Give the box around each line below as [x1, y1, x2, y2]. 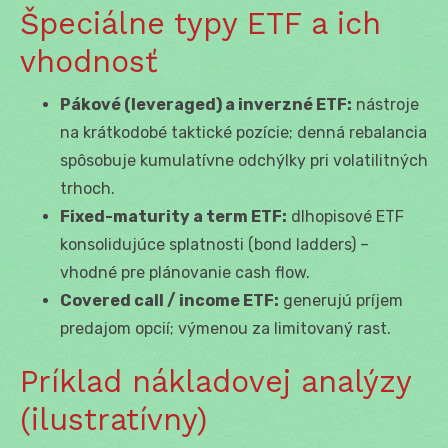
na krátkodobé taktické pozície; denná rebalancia [60, 122, 427, 142]
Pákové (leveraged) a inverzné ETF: [60, 94, 352, 114]
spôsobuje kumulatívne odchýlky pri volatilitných [60, 150, 428, 170]
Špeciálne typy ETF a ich [20, 5, 381, 41]
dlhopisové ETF [287, 206, 404, 226]
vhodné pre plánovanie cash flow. [60, 262, 310, 282]
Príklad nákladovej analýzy [20, 363, 411, 399]
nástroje [352, 94, 419, 114]
